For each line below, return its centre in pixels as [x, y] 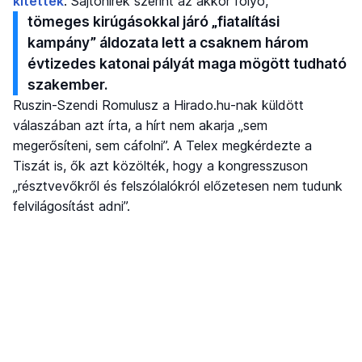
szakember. [68, 84]
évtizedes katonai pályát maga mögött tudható [187, 63]
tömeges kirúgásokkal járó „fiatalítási [154, 21]
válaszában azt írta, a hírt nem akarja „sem [140, 125]
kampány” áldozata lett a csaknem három [168, 42]
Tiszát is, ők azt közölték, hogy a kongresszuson [160, 165]
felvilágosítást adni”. [72, 206]
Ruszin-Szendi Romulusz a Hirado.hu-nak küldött [158, 105]
